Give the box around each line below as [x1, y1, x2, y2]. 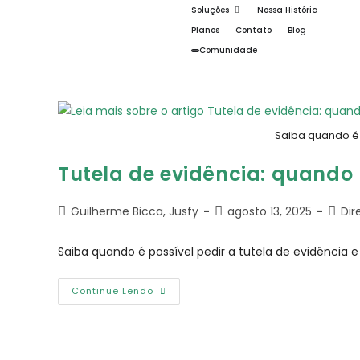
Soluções [191, 4, 229, 16]
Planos [191, 24, 219, 36]
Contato [235, 24, 272, 36]
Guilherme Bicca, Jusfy [71, 203, 198, 220]
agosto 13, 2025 [227, 203, 312, 220]
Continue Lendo [72, 284, 153, 298]
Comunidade [199, 44, 257, 56]
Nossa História [257, 4, 318, 16]
